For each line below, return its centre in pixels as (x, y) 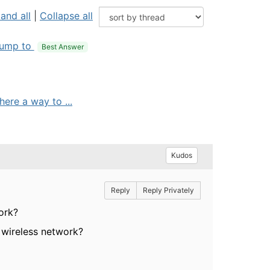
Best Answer (62, 47)
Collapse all (66, 16)
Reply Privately (168, 190)
